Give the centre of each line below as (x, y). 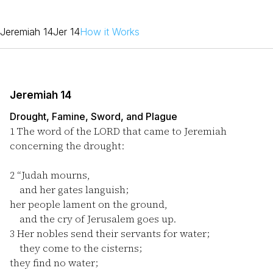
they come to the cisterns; (76, 248)
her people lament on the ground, (89, 204)
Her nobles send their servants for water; (112, 233)
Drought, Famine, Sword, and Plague (94, 116)
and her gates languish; (69, 190)
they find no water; (54, 263)
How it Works (110, 32)
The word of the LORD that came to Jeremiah (121, 131)
